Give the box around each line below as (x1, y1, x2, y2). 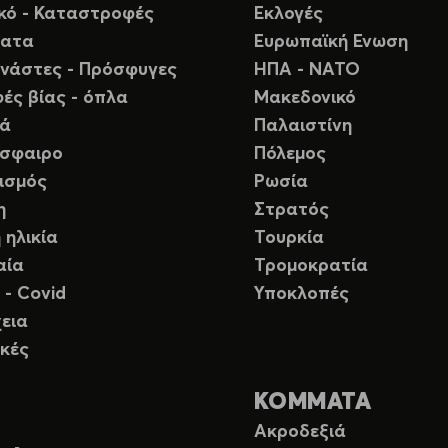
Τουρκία (254, 229, 324, 248)
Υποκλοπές (254, 285, 349, 304)
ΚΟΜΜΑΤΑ (254, 391, 372, 415)
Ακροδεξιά (254, 423, 346, 442)
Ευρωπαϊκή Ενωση (254, 33, 408, 52)
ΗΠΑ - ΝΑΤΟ (254, 61, 360, 80)
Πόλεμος (254, 145, 326, 164)
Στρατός (254, 201, 329, 220)
